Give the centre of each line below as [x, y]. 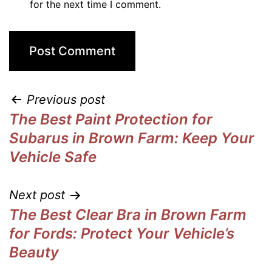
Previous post [66, 100]
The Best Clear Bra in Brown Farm [128, 215]
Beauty [34, 252]
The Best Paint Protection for [111, 119]
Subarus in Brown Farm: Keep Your [132, 138]
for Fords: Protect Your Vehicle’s [122, 233]
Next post [37, 195]
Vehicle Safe [53, 157]
